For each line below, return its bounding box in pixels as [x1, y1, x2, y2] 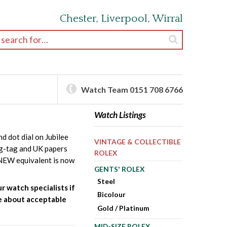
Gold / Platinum [97, 204, 150, 213]
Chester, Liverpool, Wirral [60, 13, 183, 24]
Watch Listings [94, 109, 146, 120]
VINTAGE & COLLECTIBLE [94, 137, 181, 146]
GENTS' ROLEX [94, 164, 144, 173]
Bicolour [97, 190, 126, 199]
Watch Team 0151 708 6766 [81, 84, 183, 94]
